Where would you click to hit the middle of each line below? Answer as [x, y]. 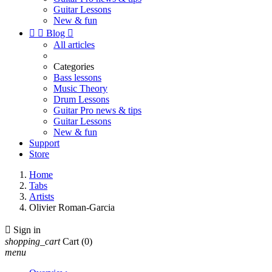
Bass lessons [77, 77]
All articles [74, 45]
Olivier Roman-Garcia [72, 207]
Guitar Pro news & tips [97, 110]
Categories [74, 66]
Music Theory [80, 88]
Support [44, 143]
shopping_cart [32, 241]
